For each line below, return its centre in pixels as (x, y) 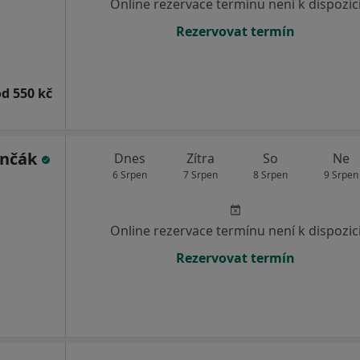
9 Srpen (341, 175)
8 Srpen (271, 175)
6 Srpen (130, 175)
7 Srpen (200, 175)
